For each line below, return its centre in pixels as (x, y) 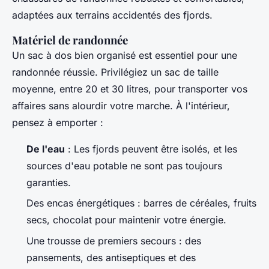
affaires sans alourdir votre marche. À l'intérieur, (121, 106)
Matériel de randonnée (70, 40)
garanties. (49, 183)
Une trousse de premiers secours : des (114, 240)
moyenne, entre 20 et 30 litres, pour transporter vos (130, 89)
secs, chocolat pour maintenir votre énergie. (126, 220)
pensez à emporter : (58, 123)
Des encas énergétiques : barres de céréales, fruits (141, 203)
